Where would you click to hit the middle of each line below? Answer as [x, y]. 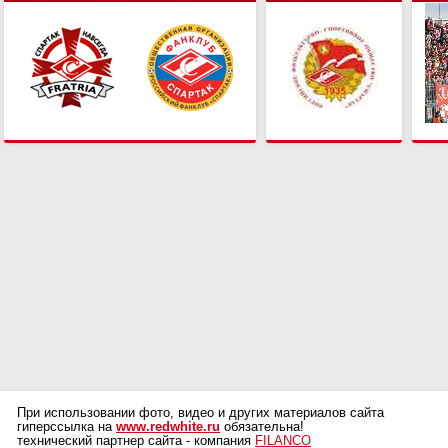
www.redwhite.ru [168, 427]
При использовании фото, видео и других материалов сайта [200, 413]
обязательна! [262, 427]
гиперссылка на [66, 427]
